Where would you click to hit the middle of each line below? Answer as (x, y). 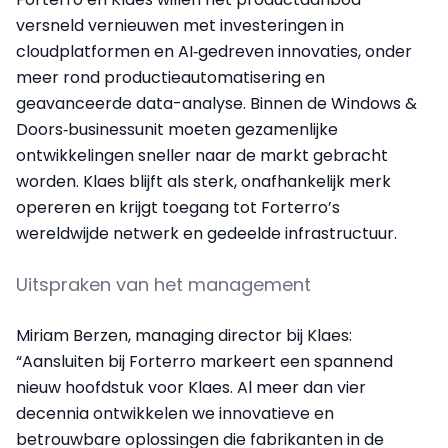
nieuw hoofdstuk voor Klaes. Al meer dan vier (191, 388)
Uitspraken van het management (163, 285)
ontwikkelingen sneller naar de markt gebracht (202, 156)
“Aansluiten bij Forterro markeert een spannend (204, 362)
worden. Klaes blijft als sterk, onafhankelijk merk (203, 182)
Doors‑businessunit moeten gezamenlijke (177, 130)
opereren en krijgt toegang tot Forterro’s (178, 208)
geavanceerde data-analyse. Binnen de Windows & (216, 104)
